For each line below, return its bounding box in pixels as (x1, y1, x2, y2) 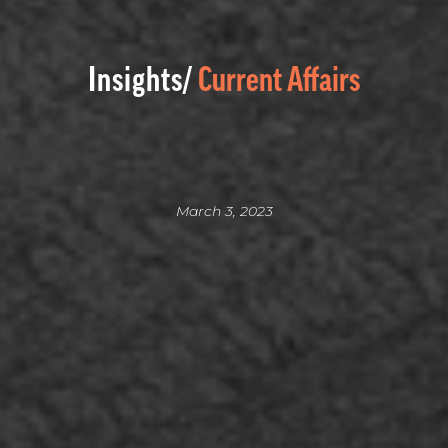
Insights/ (88, 62, 193, 97)
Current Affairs (198, 62, 360, 97)
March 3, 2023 (175, 201, 273, 220)
